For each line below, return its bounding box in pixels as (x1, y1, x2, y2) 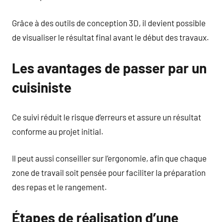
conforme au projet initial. (12, 126, 104, 136)
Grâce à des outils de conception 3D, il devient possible (12, 18, 206, 28)
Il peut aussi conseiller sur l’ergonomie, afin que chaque (12, 153, 207, 163)
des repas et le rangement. (12, 182, 107, 192)
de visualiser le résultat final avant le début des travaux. (12, 32, 209, 42)
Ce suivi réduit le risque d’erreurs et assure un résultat (12, 111, 201, 122)
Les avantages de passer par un (12, 59, 207, 76)
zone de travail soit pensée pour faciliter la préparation (12, 167, 206, 177)
